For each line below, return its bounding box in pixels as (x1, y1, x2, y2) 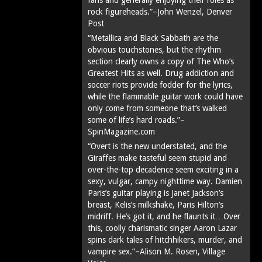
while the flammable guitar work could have (88, 91, 243, 101)
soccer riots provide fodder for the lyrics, (88, 80, 233, 89)
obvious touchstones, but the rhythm (88, 44, 221, 54)
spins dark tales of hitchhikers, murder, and (88, 235, 242, 244)
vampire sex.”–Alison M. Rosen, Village (88, 246, 225, 256)
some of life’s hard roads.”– (88, 115, 185, 125)
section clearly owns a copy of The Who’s (88, 56, 234, 66)
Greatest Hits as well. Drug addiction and (88, 68, 234, 78)
